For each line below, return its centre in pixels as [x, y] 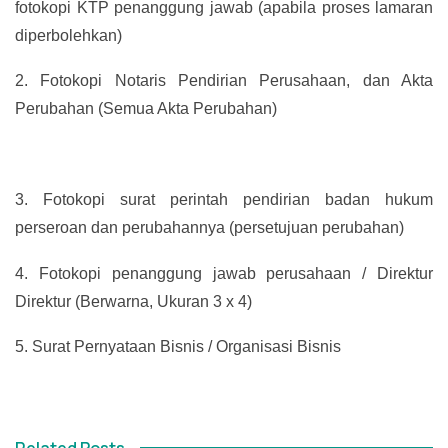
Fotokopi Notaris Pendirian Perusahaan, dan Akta [237, 81]
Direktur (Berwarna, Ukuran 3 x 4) [133, 301]
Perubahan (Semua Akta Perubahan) [146, 109]
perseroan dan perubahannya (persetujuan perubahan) [209, 228]
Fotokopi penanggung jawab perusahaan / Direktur [236, 273]
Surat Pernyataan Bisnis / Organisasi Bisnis [186, 347]
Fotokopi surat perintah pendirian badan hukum [238, 200]
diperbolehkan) [68, 35]
